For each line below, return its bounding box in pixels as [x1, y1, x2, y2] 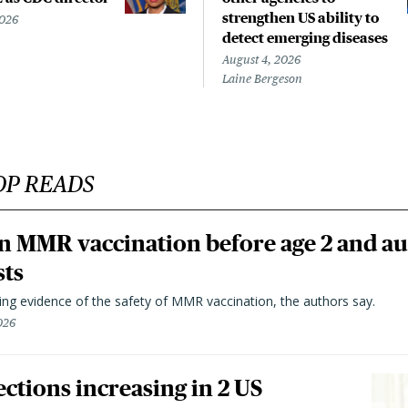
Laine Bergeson [222, 72, 302, 87]
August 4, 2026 [222, 53, 301, 67]
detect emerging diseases [222, 29, 388, 46]
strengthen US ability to [222, 9, 379, 26]
